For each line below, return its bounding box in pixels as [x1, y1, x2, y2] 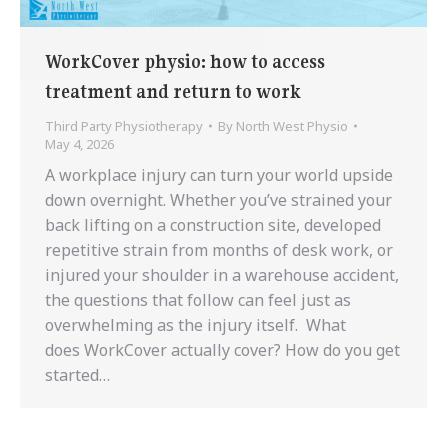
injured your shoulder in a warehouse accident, [45, 263, 399, 286]
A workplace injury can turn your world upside [45, 163, 393, 186]
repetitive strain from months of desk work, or [45, 238, 393, 261]
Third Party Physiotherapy [45, 116, 203, 135]
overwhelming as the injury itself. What [45, 313, 346, 336]
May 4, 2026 [45, 134, 114, 153]
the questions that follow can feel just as [45, 288, 351, 311]
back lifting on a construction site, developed [45, 213, 381, 236]
